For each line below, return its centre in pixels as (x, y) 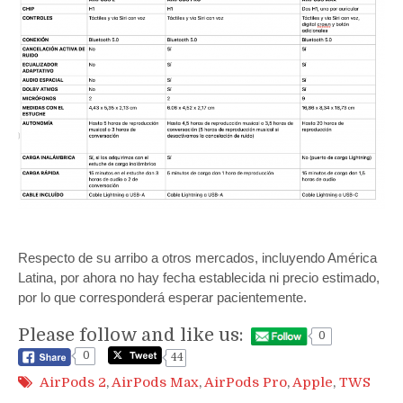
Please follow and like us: (131, 335)
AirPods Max (155, 382)
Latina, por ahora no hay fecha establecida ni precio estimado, (199, 277)
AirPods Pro (246, 382)
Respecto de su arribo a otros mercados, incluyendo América (197, 257)
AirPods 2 (73, 382)
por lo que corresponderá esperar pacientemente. (162, 297)
